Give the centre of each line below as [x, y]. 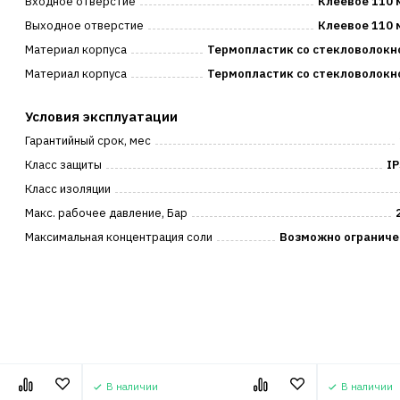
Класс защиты [64, 165]
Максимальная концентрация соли [119, 237]
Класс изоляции [68, 189]
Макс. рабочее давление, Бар [107, 213]
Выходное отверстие [85, 25]
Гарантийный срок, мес [88, 141]
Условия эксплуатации [102, 117]
